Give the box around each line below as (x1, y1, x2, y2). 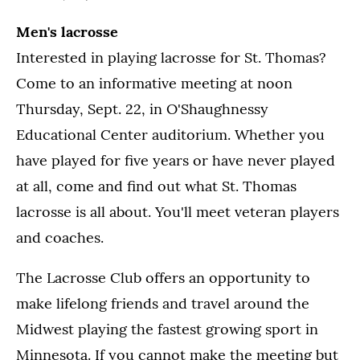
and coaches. (16, 228, 104, 247)
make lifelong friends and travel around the (16, 294, 309, 313)
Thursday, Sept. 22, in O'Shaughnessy (16, 100, 268, 118)
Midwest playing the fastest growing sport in (16, 320, 318, 338)
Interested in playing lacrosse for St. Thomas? (16, 48, 326, 67)
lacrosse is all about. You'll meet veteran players (16, 202, 339, 221)
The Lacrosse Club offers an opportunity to (16, 268, 310, 287)
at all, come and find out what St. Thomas (16, 177, 297, 195)
